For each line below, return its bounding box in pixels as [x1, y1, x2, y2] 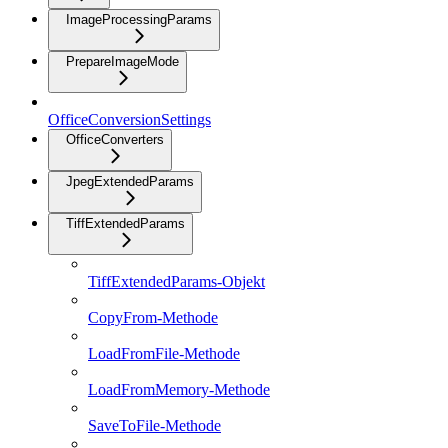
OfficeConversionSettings [48, 111, 211, 128]
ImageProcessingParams [66, 12, 212, 27]
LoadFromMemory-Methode [88, 381, 270, 398]
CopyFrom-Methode [88, 309, 218, 326]
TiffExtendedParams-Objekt [88, 273, 265, 290]
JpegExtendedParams [66, 174, 194, 189]
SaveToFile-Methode [88, 417, 221, 434]
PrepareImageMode [66, 54, 179, 69]
